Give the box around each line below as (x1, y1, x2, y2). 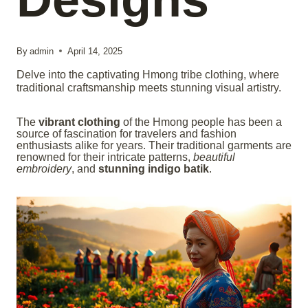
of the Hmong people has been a (120, 115, 282, 128)
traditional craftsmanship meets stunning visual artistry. (16, 81, 281, 93)
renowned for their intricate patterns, (16, 151, 193, 163)
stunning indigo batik (98, 162, 209, 175)
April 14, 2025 (67, 45, 123, 56)
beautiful (193, 151, 235, 163)
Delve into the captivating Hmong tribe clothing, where (16, 68, 279, 80)
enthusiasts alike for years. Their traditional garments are (16, 139, 291, 151)
